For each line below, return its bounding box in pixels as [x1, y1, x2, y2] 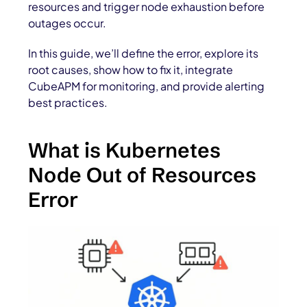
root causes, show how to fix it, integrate [28, 62, 234, 77]
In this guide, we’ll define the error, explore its [28, 46, 259, 60]
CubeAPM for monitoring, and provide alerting [28, 79, 265, 93]
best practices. [28, 95, 108, 110]
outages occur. [28, 16, 107, 30]
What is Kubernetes [28, 138, 221, 163]
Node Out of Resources [28, 162, 257, 188]
